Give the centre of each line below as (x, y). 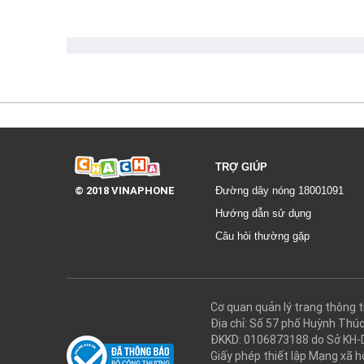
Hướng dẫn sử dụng (263, 213)
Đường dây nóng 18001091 (279, 190)
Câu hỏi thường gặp (262, 236)
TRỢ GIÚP (241, 167)
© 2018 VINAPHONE (125, 191)
